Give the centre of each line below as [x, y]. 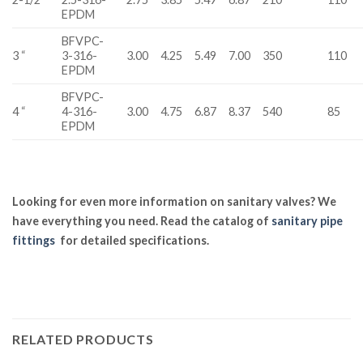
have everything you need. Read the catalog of [142, 221]
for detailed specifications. [133, 241]
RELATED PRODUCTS [83, 339]
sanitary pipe [307, 221]
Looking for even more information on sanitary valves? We [174, 202]
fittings [35, 241]
